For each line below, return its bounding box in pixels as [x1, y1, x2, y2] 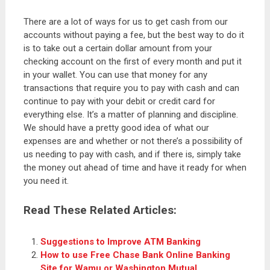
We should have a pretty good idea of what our [23, 122, 209, 133]
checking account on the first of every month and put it [23, 56, 242, 67]
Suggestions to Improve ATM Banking [40, 236, 201, 247]
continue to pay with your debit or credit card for [23, 96, 215, 107]
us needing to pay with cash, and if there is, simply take [23, 149, 241, 160]
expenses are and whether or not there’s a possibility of [23, 136, 243, 146]
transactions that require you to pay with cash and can [23, 83, 239, 93]
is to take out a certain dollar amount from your [23, 43, 212, 54]
